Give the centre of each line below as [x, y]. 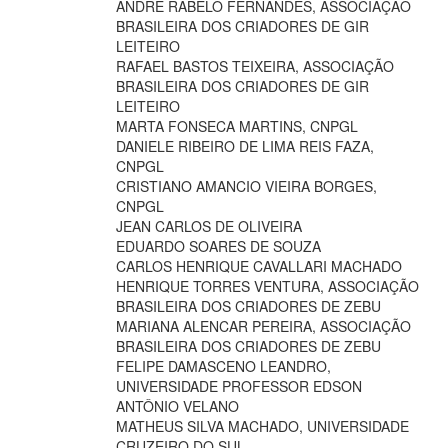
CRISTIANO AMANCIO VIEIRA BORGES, [246, 185]
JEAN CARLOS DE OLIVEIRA [209, 225]
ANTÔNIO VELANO [177, 405]
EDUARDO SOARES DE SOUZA [218, 245]
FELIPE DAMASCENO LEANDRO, [223, 365]
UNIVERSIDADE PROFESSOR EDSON [239, 385]
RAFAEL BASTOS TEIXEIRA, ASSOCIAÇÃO [255, 65]
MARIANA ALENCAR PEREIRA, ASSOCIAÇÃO [263, 325]
